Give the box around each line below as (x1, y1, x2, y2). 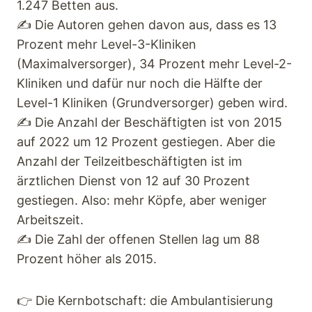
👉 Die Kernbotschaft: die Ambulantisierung (17, 293, 273, 309)
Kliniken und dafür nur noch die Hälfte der (17, 76, 263, 91)
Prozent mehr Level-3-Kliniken (17, 37, 196, 52)
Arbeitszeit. (17, 212, 84, 228)
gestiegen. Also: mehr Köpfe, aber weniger (17, 193, 267, 208)
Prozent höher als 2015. (17, 251, 157, 267)
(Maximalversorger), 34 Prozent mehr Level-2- (17, 56, 292, 72)
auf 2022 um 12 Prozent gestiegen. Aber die (17, 134, 275, 150)
